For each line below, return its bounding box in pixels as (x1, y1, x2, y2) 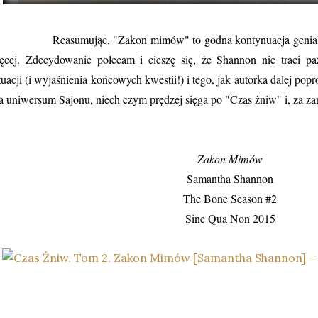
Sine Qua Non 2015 (185, 211, 275, 226)
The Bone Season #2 (183, 191, 277, 206)
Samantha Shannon (187, 171, 273, 186)
